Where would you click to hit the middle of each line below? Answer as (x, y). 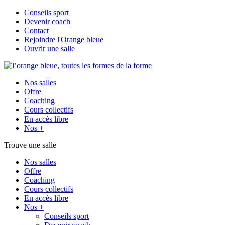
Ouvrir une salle (49, 48)
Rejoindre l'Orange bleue (64, 39)
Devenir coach (47, 21)
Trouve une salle (30, 145)
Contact (36, 30)
